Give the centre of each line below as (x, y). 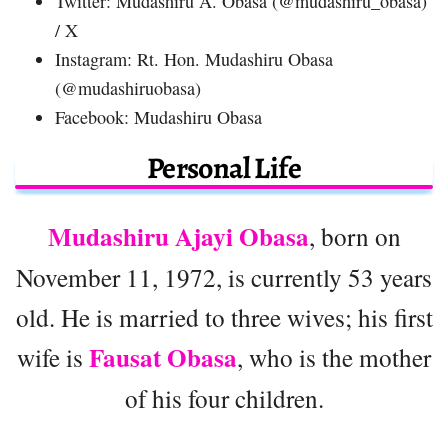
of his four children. (224, 397)
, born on (354, 235)
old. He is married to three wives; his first (224, 316)
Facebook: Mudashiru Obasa (158, 116)
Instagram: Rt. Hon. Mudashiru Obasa (194, 58)
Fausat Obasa (163, 357)
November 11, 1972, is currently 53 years (224, 276)
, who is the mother (334, 356)
